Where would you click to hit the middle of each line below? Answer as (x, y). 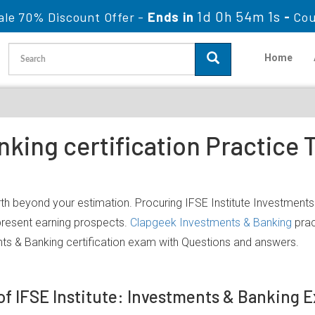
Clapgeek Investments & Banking (211, 223)
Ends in (171, 17)
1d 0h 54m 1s (239, 16)
